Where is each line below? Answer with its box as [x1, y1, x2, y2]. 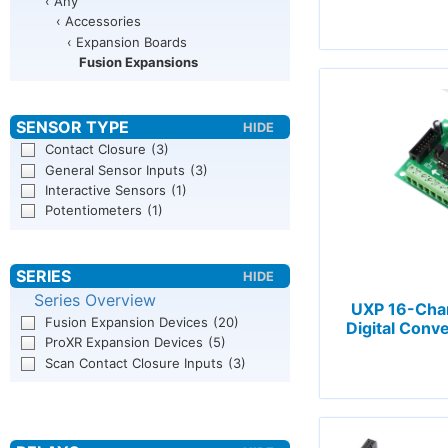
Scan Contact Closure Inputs [45, 354, 224, 371]
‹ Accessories [55, 13, 141, 30]
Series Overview [34, 289, 156, 310]
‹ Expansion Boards [67, 33, 188, 50]
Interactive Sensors [45, 182, 167, 199]
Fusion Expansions [78, 53, 198, 70]
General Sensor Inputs [45, 161, 186, 178]
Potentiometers [45, 202, 143, 219]
